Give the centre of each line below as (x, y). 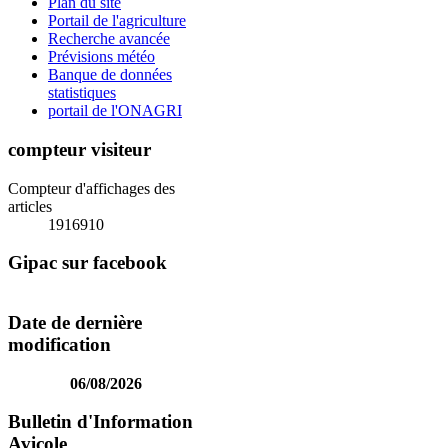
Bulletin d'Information (100, 422)
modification (59, 344)
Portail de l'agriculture (117, 21)
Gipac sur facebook (87, 263)
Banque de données (110, 75)
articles (30, 206)
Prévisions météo (101, 57)
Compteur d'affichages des (91, 188)
